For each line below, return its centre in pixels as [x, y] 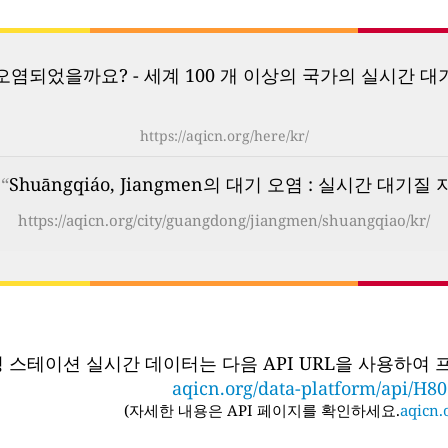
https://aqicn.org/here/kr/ [224, 136]
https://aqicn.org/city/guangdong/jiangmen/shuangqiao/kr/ [224, 220]
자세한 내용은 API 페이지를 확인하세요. [264, 409]
